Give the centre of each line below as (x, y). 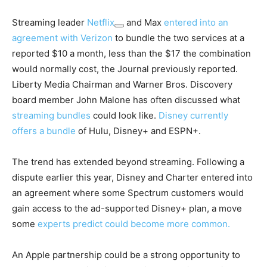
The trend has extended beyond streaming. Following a (128, 162)
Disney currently (193, 116)
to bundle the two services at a (180, 38)
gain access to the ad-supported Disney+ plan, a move (127, 209)
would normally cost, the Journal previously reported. (125, 69)
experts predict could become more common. (134, 224)
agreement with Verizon (63, 38)
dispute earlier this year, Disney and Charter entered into (132, 178)
